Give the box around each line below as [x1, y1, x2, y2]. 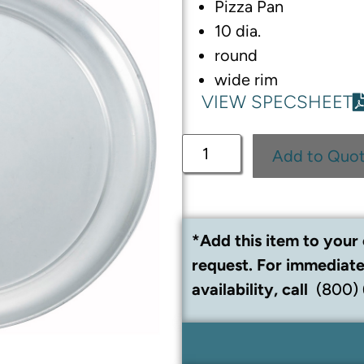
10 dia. [214, 21, 261, 41]
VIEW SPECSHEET [201, 91, 353, 114]
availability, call [192, 279, 312, 300]
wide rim [214, 70, 278, 90]
